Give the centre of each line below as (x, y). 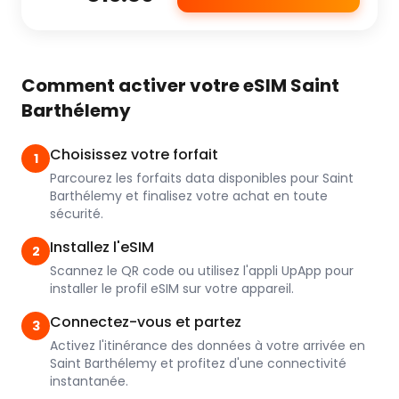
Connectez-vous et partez (146, 322)
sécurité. (77, 214)
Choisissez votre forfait (134, 155)
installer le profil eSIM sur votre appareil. (172, 289)
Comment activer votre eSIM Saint (180, 85)
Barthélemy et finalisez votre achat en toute (189, 196)
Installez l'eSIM (102, 247)
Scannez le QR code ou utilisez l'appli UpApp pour (202, 271)
